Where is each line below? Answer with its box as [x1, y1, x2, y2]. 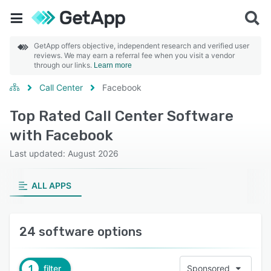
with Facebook [10, 127, 113, 144]
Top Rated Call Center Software [10, 108, 233, 125]
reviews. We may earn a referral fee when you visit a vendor [34, 51, 235, 60]
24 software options [19, 224, 142, 239]
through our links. [34, 60, 94, 70]
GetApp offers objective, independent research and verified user [34, 41, 249, 50]
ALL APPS [31, 180, 71, 191]
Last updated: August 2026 [10, 148, 119, 158]
